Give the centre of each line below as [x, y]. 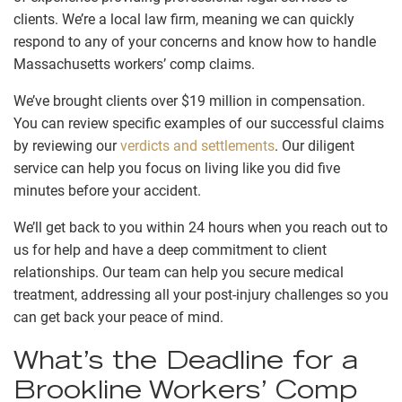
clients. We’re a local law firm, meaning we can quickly [184, 19]
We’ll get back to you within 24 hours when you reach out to [201, 227]
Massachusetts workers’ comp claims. [136, 64]
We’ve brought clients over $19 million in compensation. [189, 100]
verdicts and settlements [197, 145]
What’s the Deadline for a [186, 363]
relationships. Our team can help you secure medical [179, 272]
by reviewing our [67, 145]
